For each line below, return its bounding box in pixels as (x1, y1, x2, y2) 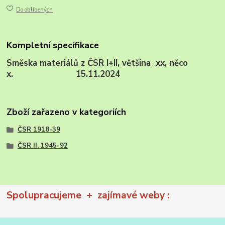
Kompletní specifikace (7, 39, 99, 52)
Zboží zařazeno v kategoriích (7, 105, 127, 118)
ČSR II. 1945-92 (17, 141, 68, 150)
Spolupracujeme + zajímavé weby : (7, 188, 200, 202)
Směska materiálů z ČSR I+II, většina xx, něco (7, 57, 188, 69)
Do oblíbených (16, 6, 53, 14)
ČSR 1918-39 (17, 125, 60, 134)
